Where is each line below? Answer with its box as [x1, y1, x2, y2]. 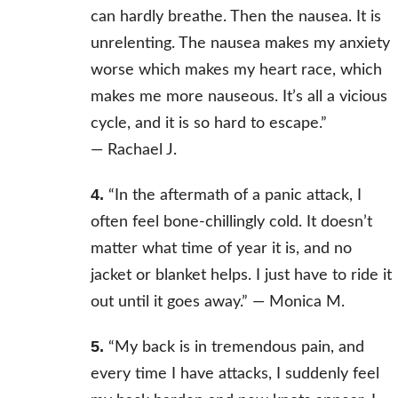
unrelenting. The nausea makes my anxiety [90, 36, 390, 52]
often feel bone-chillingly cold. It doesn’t [90, 214, 372, 231]
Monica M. [268, 294, 345, 311]
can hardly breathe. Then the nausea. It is [90, 9, 381, 26]
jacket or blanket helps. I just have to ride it [90, 267, 392, 284]
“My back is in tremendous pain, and [103, 339, 364, 356]
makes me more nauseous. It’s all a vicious [90, 89, 387, 106]
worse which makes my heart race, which [90, 62, 382, 79]
